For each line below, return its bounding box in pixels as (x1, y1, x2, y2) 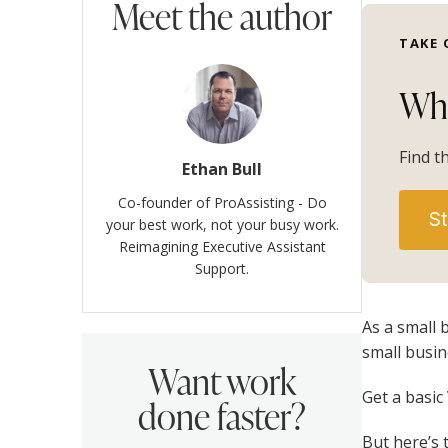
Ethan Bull (182, 157, 262, 180)
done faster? (138, 388, 306, 441)
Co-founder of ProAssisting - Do (117, 192, 327, 212)
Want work (148, 353, 296, 406)
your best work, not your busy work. (105, 214, 339, 234)
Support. (195, 258, 249, 278)
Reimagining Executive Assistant (118, 236, 326, 256)
